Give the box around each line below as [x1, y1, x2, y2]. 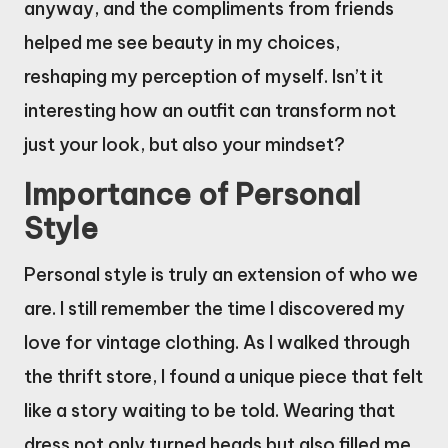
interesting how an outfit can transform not [24, 98, 396, 122]
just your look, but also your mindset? [24, 132, 345, 156]
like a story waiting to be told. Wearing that [24, 398, 395, 422]
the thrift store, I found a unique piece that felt [24, 364, 423, 388]
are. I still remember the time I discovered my [24, 296, 405, 320]
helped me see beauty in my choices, [24, 30, 340, 54]
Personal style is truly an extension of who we [24, 262, 418, 286]
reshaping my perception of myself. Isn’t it [24, 64, 383, 88]
